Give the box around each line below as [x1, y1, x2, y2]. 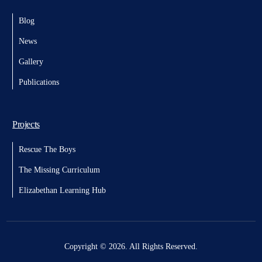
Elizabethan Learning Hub [19, 186, 106, 195]
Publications [19, 78, 60, 87]
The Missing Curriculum [19, 166, 101, 174]
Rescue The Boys [19, 145, 76, 154]
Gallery [19, 57, 44, 66]
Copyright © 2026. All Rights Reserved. [64, 242, 198, 251]
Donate [118, 240, 144, 250]
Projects [12, 119, 40, 129]
